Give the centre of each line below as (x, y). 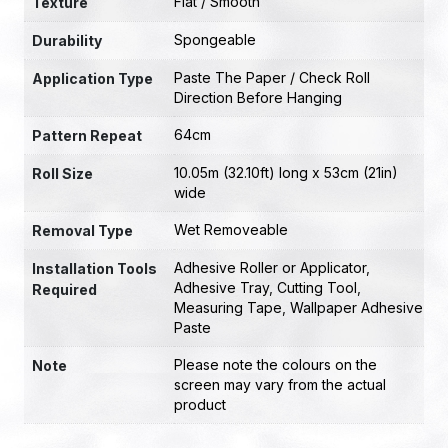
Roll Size (62, 174)
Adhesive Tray (221, 288)
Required (64, 290)
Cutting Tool (317, 288)
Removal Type (82, 231)
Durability (67, 41)
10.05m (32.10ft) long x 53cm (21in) (286, 173)
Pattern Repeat (87, 136)
